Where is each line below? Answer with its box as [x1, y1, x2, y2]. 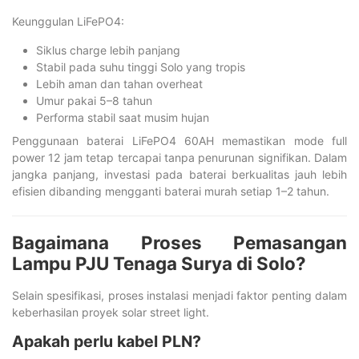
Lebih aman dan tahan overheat [36, 76, 203, 91]
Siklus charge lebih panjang [36, 42, 180, 57]
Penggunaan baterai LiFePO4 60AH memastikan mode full [12, 133, 347, 147]
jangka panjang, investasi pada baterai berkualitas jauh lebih [12, 167, 347, 181]
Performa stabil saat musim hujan [36, 110, 209, 124]
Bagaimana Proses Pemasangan [12, 231, 347, 253]
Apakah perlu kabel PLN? [12, 331, 201, 351]
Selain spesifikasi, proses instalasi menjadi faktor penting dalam [12, 288, 347, 302]
